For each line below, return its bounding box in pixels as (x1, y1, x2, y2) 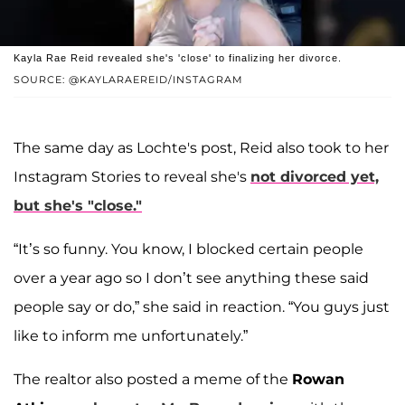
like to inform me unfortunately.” (14, 327, 248, 345)
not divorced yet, (250, 168, 379, 186)
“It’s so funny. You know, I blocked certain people (14, 240, 363, 259)
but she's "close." (14, 197, 142, 215)
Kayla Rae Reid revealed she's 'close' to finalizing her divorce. (14, 52, 342, 64)
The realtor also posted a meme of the (14, 371, 292, 389)
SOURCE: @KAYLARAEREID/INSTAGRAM (14, 73, 243, 87)
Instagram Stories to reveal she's (14, 168, 250, 186)
